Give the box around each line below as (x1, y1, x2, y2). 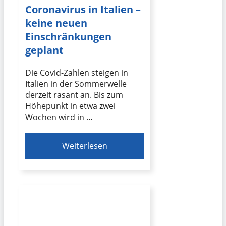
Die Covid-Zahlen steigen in (25, 67, 128, 78)
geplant (25, 43, 64, 57)
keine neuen (25, 16, 87, 30)
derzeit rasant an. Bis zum (25, 89, 123, 100)
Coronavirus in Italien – (25, 2, 141, 16)
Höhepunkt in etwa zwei (25, 100, 116, 111)
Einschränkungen (25, 29, 111, 43)
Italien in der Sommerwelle (25, 78, 127, 89)
